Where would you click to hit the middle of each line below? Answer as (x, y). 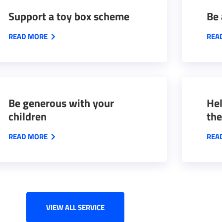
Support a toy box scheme (69, 16)
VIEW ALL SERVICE (75, 207)
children (27, 116)
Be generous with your (61, 103)
